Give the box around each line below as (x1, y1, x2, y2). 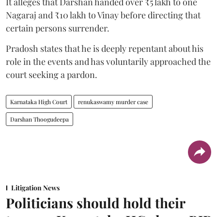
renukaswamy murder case (78, 97, 148, 106)
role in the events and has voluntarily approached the (6, 55, 211, 67)
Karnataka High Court (10, 97, 67, 106)
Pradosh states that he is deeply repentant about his (6, 42, 203, 54)
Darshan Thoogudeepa (10, 115, 69, 123)
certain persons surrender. (6, 22, 109, 34)
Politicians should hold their (6, 193, 185, 212)
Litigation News (11, 183, 60, 192)
